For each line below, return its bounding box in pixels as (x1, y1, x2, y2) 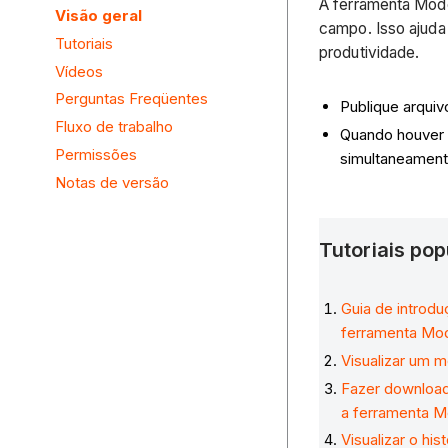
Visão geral (55, 6, 142, 26)
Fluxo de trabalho (55, 117, 173, 137)
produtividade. (319, 42, 420, 62)
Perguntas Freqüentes (55, 89, 208, 109)
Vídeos (55, 61, 103, 81)
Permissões (55, 144, 137, 164)
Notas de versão (55, 172, 169, 192)
